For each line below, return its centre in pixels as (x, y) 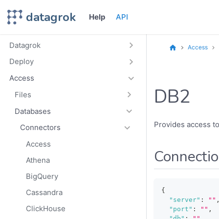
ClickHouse (45, 208)
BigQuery (42, 176)
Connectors (41, 128)
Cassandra (44, 192)
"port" (181, 209)
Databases (33, 111)
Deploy (21, 62)
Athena (38, 160)
